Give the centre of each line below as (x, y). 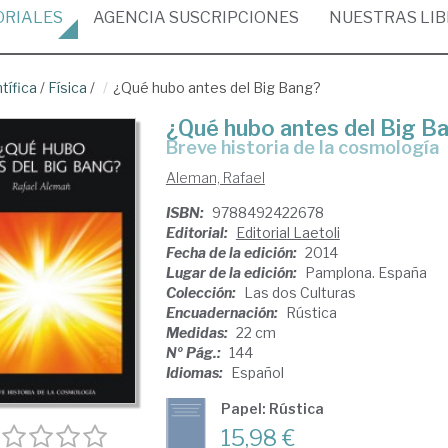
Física (67, 87)
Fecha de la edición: (232, 252)
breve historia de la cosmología (308, 147)
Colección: (202, 292)
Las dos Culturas (299, 292)
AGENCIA (129, 17)
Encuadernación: (223, 312)
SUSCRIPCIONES (232, 17)
